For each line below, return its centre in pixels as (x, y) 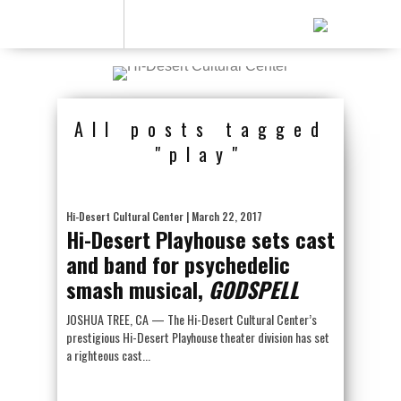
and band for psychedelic (178, 264)
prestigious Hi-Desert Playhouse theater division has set (198, 337)
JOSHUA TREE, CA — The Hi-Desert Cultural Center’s (192, 319)
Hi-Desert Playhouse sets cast (200, 239)
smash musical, (137, 289)
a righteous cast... (108, 355)
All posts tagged (200, 129)
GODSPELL (254, 289)
